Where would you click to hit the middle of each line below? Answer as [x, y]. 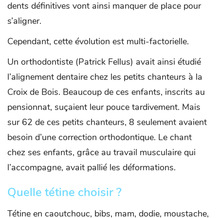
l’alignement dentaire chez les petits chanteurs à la [105, 77]
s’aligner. [24, 21]
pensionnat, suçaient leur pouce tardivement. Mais [104, 107]
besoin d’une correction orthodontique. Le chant [100, 137]
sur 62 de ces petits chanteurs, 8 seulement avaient [107, 122]
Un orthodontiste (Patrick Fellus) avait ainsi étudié [104, 62]
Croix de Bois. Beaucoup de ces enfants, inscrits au [106, 92]
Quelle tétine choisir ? [66, 192]
